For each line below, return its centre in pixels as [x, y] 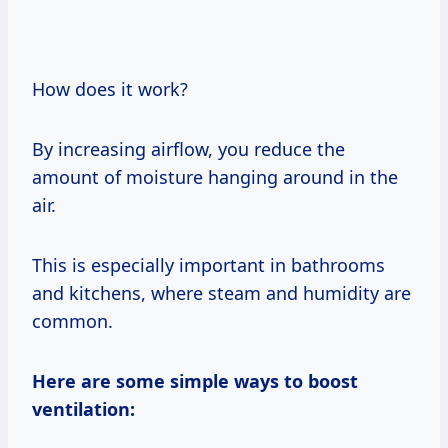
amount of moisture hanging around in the [215, 176]
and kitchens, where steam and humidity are [221, 292]
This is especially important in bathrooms [208, 264]
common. [72, 320]
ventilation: [83, 408]
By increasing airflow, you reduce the [188, 148]
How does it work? [110, 88]
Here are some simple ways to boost [195, 380]
